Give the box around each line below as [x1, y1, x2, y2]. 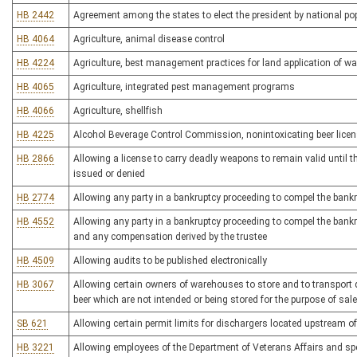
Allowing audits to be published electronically [73, 255, 267, 266]
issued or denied [73, 168, 145, 179]
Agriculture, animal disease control [73, 33, 225, 45]
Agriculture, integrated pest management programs [73, 81, 295, 92]
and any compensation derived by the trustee [73, 231, 267, 242]
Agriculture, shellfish [73, 105, 163, 116]
